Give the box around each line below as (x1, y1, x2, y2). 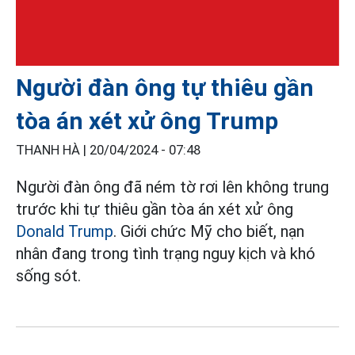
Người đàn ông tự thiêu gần (16, 74, 314, 102)
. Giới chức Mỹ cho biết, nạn (113, 222, 304, 242)
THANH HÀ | (16, 143, 90, 158)
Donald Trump (16, 222, 113, 242)
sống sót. (16, 266, 81, 286)
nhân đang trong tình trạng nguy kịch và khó (16, 244, 315, 264)
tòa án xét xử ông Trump (16, 107, 278, 136)
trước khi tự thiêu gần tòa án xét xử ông (16, 200, 293, 219)
